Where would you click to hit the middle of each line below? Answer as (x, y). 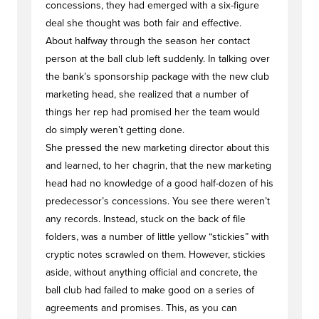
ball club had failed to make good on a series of (150, 290)
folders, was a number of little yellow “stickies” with (157, 237)
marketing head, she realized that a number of (147, 94)
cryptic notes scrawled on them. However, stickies (156, 255)
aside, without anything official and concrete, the (152, 272)
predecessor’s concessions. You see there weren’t (158, 201)
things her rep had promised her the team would (153, 112)
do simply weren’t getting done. (115, 130)
